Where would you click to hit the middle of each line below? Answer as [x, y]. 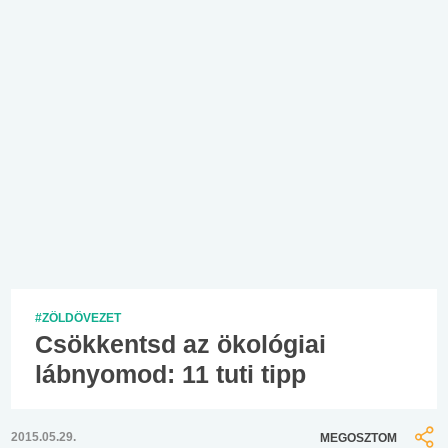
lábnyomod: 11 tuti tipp [170, 373]
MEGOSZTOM [358, 437]
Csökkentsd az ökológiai [180, 343]
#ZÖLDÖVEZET [78, 317]
